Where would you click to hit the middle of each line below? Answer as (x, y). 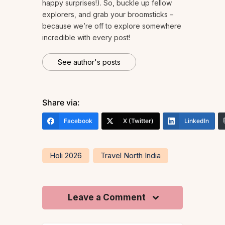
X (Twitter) (138, 121)
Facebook (78, 121)
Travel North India (131, 155)
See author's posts (89, 62)
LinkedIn (197, 121)
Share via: (61, 102)
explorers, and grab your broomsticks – (108, 14)
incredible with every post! (86, 37)
